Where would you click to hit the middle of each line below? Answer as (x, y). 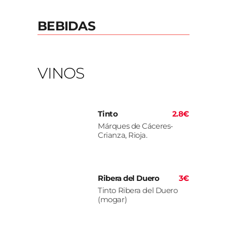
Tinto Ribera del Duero (138, 191)
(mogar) (112, 200)
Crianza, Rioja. (123, 135)
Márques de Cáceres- (136, 126)
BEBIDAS (66, 26)
